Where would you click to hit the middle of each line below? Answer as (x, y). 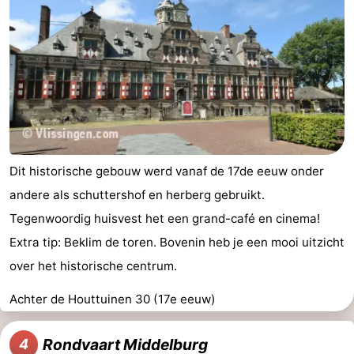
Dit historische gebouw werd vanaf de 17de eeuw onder (167, 171)
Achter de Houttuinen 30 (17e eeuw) (113, 299)
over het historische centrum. (93, 265)
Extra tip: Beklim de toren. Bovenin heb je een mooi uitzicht (177, 242)
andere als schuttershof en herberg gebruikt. (137, 194)
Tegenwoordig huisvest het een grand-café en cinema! (165, 218)
